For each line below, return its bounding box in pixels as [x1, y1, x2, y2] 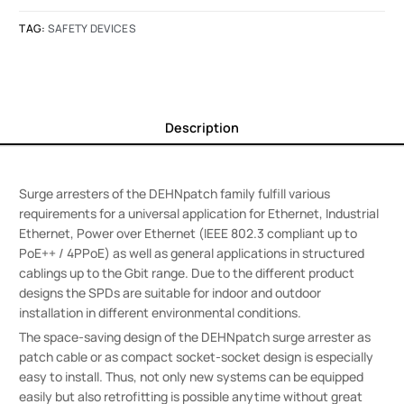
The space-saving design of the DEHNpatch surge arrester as [19, 327, 372, 345]
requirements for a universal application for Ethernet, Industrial [19, 204, 380, 222]
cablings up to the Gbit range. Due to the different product [19, 263, 355, 281]
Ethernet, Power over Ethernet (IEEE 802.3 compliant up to [19, 224, 358, 242]
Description [165, 119, 239, 137]
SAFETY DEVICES [47, 21, 136, 37]
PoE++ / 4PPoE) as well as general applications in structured [19, 243, 365, 262]
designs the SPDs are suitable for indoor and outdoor [19, 283, 322, 301]
